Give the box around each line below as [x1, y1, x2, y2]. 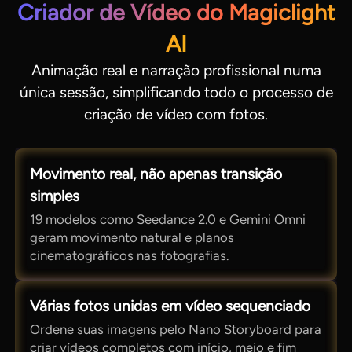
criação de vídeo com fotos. [84, 104, 268, 123]
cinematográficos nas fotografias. [30, 247, 229, 264]
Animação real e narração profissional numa [31, 60, 321, 79]
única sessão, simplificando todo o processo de [19, 82, 333, 101]
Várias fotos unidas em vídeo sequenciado [30, 296, 311, 315]
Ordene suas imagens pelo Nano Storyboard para [30, 321, 322, 338]
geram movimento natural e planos [30, 229, 235, 246]
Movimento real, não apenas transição [30, 164, 283, 183]
